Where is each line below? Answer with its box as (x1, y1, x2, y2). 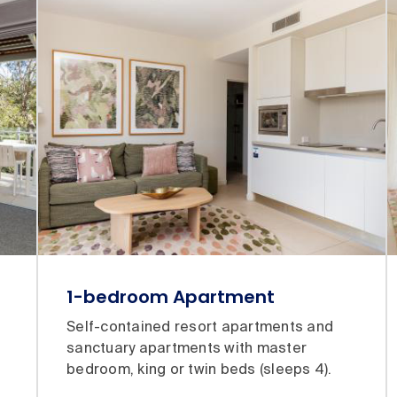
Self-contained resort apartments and (66, 320, 333, 335)
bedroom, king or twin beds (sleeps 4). (66, 362, 332, 378)
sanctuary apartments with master (66, 341, 307, 356)
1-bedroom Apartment (66, 284, 275, 309)
